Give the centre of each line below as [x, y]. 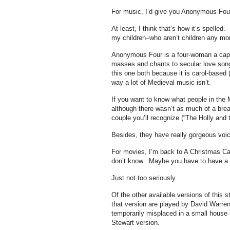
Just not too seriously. [144, 178]
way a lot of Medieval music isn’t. [161, 82]
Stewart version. [136, 223]
